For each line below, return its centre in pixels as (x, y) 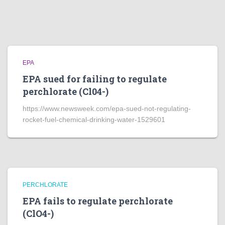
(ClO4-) (38, 213)
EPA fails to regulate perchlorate (98, 201)
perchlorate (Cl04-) (66, 91)
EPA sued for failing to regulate (95, 79)
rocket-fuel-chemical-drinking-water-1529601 (94, 120)
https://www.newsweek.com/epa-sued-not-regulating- (107, 108)
